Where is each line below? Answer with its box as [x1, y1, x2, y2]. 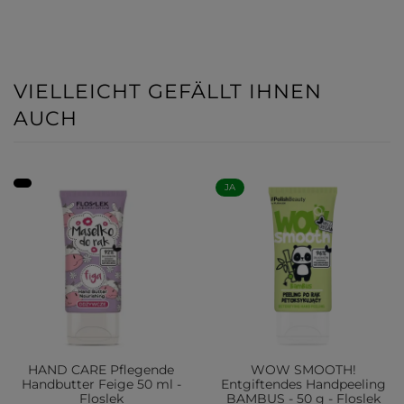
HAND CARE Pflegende [28, 362, 174, 378]
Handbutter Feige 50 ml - [21, 376, 181, 392]
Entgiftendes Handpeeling [220, 376, 386, 392]
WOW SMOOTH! [250, 362, 356, 378]
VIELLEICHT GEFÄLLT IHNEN [14, 79, 322, 104]
